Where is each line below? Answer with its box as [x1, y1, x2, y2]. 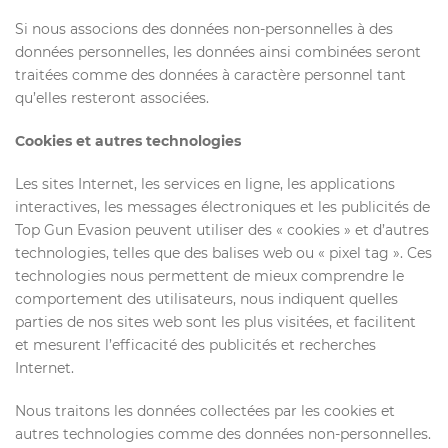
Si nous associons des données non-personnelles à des [15, 20, 393, 38]
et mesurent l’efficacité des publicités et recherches [15, 336, 376, 354]
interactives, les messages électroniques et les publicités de [15, 198, 430, 216]
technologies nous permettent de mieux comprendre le [15, 267, 404, 285]
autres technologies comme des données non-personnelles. [15, 425, 431, 443]
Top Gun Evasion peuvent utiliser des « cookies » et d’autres [15, 221, 429, 239]
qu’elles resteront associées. [15, 89, 209, 107]
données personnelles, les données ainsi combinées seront [15, 43, 421, 61]
